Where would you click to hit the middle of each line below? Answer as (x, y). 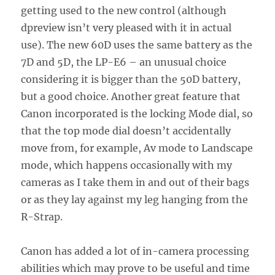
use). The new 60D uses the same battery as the (137, 45)
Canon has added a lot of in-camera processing (135, 251)
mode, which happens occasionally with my (127, 165)
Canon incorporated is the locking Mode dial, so (137, 114)
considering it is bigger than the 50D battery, (131, 79)
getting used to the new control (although (124, 11)
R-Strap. (42, 217)
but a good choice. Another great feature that (131, 97)
